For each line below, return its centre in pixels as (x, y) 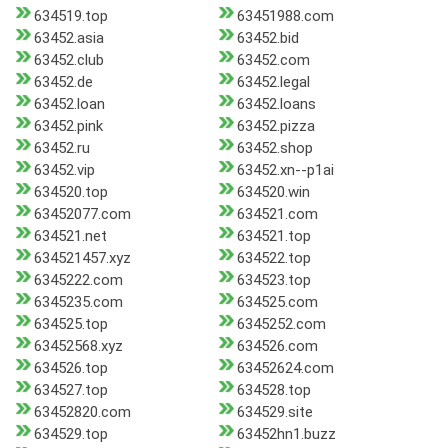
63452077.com (82, 214)
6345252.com (281, 324)
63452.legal (273, 82)
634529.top (71, 434)
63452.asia (69, 38)
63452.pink (68, 126)
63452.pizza (275, 126)
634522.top (273, 258)
